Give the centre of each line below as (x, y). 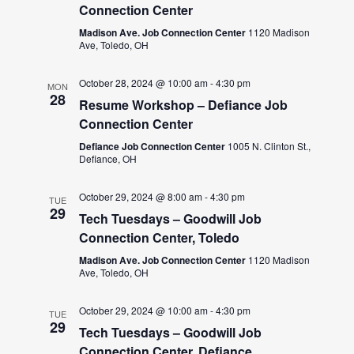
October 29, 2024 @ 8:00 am (141, 196)
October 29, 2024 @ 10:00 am (144, 310)
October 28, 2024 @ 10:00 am (144, 82)
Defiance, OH (108, 158)
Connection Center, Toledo (160, 237)
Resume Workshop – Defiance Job (184, 104)
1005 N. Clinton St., (269, 145)
